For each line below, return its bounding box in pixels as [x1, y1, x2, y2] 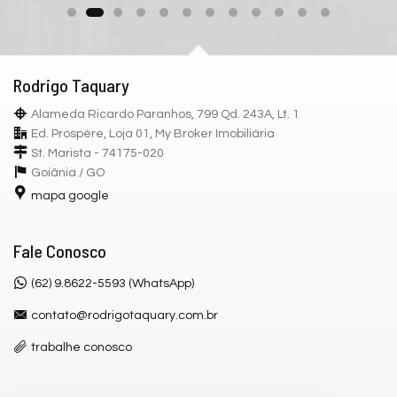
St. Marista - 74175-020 [31, 146, 164, 160]
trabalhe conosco [31, 340, 132, 354]
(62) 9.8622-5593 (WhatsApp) [31, 276, 194, 290]
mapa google [31, 189, 109, 202]
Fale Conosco [13, 239, 106, 261]
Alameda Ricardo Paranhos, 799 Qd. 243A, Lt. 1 [31, 107, 300, 121]
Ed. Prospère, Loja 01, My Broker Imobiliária [31, 127, 275, 140]
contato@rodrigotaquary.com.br [31, 308, 218, 322]
